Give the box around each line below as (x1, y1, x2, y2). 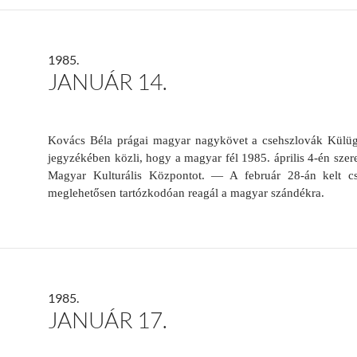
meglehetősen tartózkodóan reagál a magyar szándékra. (48, 186, 324, 200)
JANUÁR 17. (48, 306, 167, 334)
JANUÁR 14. (48, 68, 167, 96)
